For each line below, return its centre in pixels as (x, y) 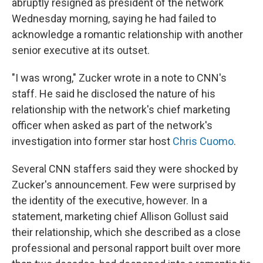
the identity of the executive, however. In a (109, 200)
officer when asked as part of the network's (112, 125)
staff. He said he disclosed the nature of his (114, 94)
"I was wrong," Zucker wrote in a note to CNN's (119, 78)
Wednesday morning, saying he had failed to (114, 18)
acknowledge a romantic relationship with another (127, 34)
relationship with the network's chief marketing (121, 109)
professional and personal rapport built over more (126, 248)
